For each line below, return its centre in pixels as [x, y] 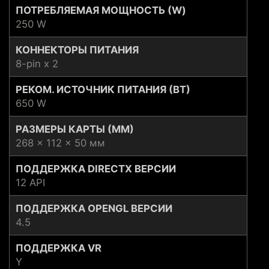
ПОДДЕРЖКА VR [59, 248]
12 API [30, 183]
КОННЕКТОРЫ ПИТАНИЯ [77, 50]
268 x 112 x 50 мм [60, 143]
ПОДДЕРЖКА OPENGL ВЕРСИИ [94, 209]
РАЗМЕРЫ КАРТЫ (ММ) [75, 129]
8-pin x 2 [37, 64]
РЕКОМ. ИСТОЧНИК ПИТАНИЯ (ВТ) [103, 90]
